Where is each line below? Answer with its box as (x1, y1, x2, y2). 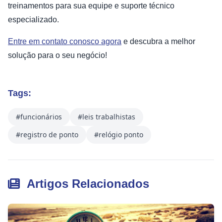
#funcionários (16, 112, 62, 122)
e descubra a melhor (121, 37, 195, 46)
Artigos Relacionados (24, 177, 149, 191)
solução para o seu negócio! (8, 51, 107, 60)
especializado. (8, 15, 61, 24)
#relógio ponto (94, 130, 143, 140)
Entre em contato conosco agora (8, 37, 121, 46)
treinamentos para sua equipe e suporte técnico (8, 1, 174, 10)
